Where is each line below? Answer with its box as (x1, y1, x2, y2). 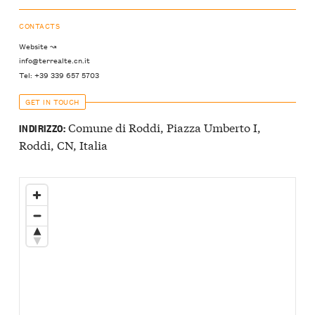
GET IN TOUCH (25, 95, 79, 108)
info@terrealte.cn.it (19, 53, 90, 67)
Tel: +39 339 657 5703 (19, 67, 99, 81)
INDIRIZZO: (19, 120, 65, 136)
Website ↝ (19, 39, 56, 53)
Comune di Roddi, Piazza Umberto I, (65, 119, 261, 136)
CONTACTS (19, 19, 60, 32)
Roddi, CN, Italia (19, 136, 108, 153)
